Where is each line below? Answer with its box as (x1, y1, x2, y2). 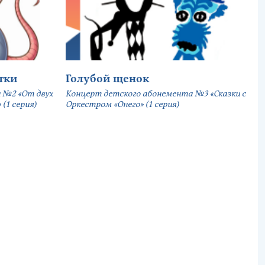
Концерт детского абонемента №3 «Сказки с (66, 88, 246, 100)
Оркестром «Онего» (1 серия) (66, 99, 179, 111)
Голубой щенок (66, 72, 149, 86)
